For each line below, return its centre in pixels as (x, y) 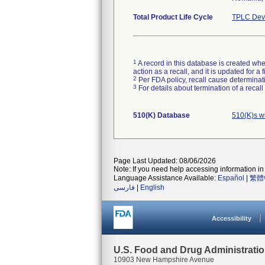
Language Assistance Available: (166, 178)
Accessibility (232, 218)
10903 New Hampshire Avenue (164, 260)
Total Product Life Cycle (173, 17)
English (152, 188)
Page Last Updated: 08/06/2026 (165, 161)
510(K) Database (161, 115)
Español (231, 178)
